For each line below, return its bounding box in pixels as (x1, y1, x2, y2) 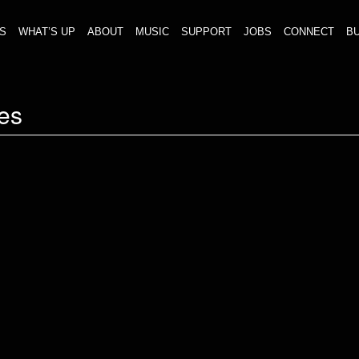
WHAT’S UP (18, 26, 75, 38)
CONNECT (283, 26, 334, 38)
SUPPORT (180, 26, 232, 38)
